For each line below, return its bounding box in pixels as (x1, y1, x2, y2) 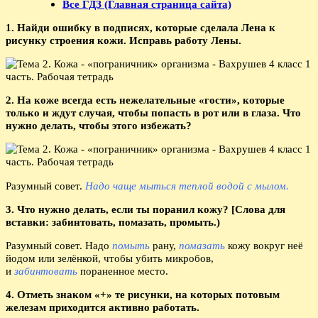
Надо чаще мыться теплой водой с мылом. (85, 179, 289, 192)
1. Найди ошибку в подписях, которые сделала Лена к (6, 21, 275, 33)
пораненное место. (80, 264, 168, 277)
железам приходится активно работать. (6, 301, 199, 314)
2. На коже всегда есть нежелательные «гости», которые (6, 94, 285, 106)
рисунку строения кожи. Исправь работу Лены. (6, 33, 241, 46)
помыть (112, 238, 150, 251)
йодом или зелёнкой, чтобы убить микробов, (6, 251, 214, 264)
